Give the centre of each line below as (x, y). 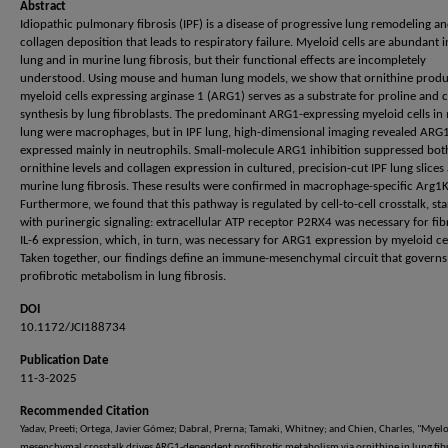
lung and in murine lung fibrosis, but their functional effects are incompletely (223, 60)
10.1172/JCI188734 (73, 327)
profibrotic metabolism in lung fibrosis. (123, 276)
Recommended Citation (84, 411)
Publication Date (64, 360)
